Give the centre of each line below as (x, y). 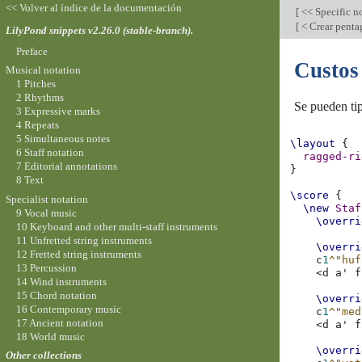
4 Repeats (37, 125)
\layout (313, 144)
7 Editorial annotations (66, 166)
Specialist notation (46, 199)
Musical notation (43, 70)
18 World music (50, 336)
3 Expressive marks (58, 112)
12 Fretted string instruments (78, 254)
